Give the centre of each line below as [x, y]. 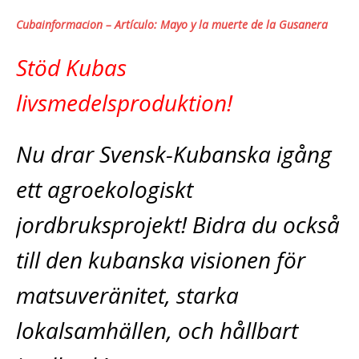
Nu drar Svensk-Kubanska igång [174, 153]
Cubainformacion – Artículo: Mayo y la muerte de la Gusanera [172, 24]
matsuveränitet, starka [127, 294]
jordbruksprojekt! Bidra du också [178, 224]
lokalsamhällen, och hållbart [157, 330]
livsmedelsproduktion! [124, 102]
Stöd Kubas [71, 67]
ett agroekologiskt [105, 189]
